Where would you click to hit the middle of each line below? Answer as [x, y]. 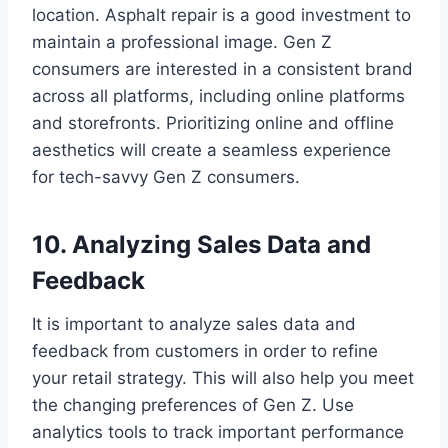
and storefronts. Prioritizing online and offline [213, 122]
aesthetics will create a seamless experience [211, 149]
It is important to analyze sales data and [194, 323]
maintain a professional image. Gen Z [182, 41]
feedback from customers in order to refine [205, 350]
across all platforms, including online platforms [218, 95]
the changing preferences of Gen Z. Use [193, 404]
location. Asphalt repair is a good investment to [221, 14]
